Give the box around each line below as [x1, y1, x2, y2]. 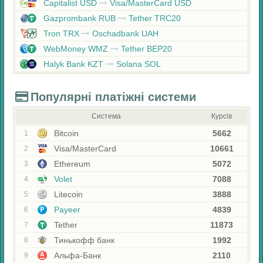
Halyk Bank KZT [41, 59, 106, 69]
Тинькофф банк [52, 235, 114, 245]
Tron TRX [41, 29, 82, 38]
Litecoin [52, 190, 83, 199]
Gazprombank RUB [41, 14, 118, 23]
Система [91, 112, 121, 120]
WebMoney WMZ [41, 44, 110, 53]
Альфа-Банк [52, 251, 101, 260]
